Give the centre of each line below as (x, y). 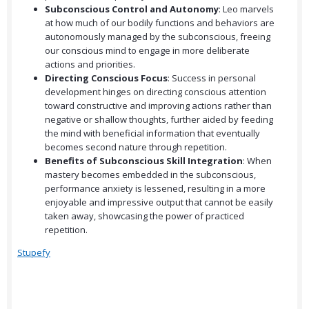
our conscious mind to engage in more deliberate (147, 51)
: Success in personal (212, 78)
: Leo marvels (246, 9)
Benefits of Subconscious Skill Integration (144, 161)
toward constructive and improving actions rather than (158, 106)
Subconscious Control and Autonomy (132, 9)
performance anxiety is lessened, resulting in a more (155, 189)
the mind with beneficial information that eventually (152, 133)
